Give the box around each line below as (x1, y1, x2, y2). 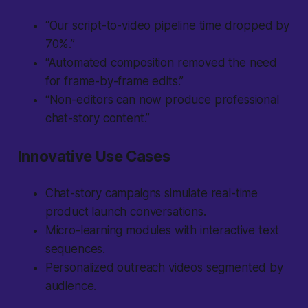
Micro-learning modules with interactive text (45, 223, 280, 238)
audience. (45, 279, 97, 294)
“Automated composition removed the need (45, 56, 278, 70)
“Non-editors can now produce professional (45, 93, 279, 107)
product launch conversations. (45, 205, 206, 219)
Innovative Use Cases (17, 147, 170, 166)
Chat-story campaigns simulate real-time (45, 186, 258, 201)
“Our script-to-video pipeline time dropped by (45, 19, 290, 33)
